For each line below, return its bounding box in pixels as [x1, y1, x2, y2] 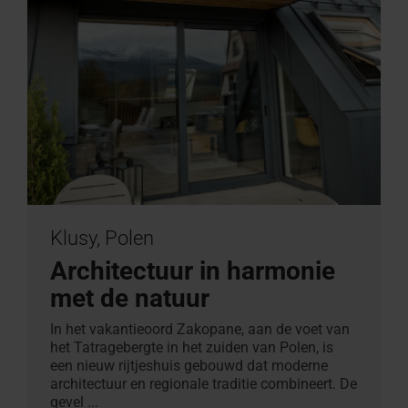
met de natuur [50, 282, 209, 313]
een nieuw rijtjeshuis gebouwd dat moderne [50, 356, 328, 374]
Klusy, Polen [50, 226, 154, 250]
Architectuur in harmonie [50, 255, 335, 286]
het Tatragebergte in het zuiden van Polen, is [50, 338, 333, 356]
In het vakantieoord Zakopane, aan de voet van [50, 320, 350, 338]
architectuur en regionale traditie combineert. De [50, 374, 357, 393]
